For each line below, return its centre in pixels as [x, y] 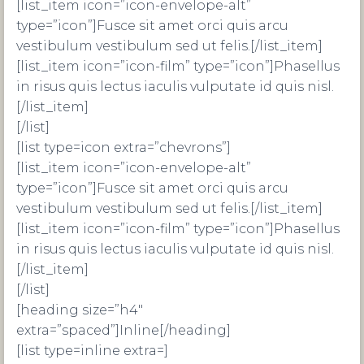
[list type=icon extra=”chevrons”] [123, 147]
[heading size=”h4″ [80, 310]
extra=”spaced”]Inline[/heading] [123, 330]
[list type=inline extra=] [92, 351]
